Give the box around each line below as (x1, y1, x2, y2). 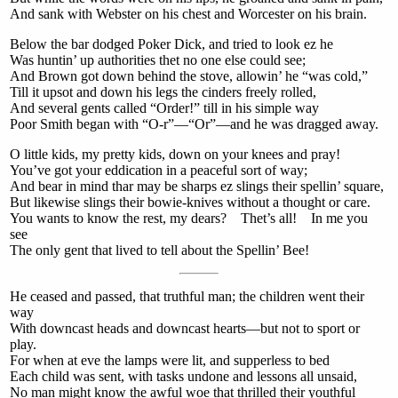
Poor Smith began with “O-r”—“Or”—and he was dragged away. (10, 116, 378, 132)
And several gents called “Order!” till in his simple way (10, 100, 319, 116)
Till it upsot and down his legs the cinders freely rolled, (10, 84, 316, 100)
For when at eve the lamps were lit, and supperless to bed (10, 353, 330, 369)
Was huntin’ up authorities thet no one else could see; (10, 52, 306, 68)
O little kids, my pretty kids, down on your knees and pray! (10, 147, 340, 163)
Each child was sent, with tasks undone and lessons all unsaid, (10, 369, 357, 385)
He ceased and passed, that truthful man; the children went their (10, 289, 364, 305)
